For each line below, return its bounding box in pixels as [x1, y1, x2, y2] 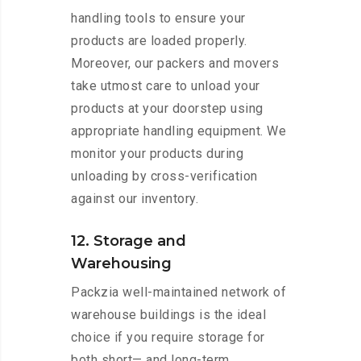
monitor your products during [71, 146, 243, 162]
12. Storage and [71, 232, 186, 251]
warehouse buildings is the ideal [71, 307, 266, 323]
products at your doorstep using [71, 101, 263, 117]
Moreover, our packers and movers [71, 56, 279, 72]
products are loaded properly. [71, 33, 247, 49]
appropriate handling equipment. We [71, 123, 286, 139]
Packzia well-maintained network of [71, 284, 286, 301]
